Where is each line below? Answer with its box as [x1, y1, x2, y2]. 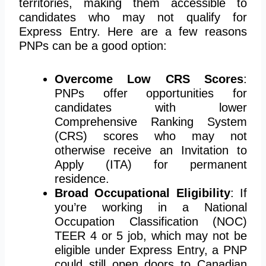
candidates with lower [55, 100, 247, 114]
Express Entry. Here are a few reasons [19, 24, 247, 38]
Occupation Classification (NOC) [55, 214, 247, 228]
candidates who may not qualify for [19, 10, 247, 24]
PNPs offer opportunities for [55, 86, 247, 100]
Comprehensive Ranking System [55, 115, 247, 128]
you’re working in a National [55, 200, 247, 214]
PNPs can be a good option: [19, 39, 167, 52]
